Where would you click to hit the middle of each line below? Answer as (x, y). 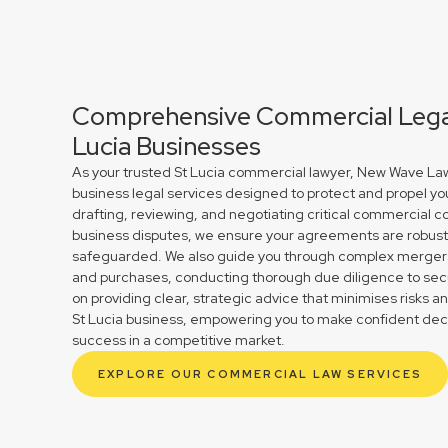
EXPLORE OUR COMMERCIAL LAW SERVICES (260, 373)
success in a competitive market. (178, 339)
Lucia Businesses (166, 146)
